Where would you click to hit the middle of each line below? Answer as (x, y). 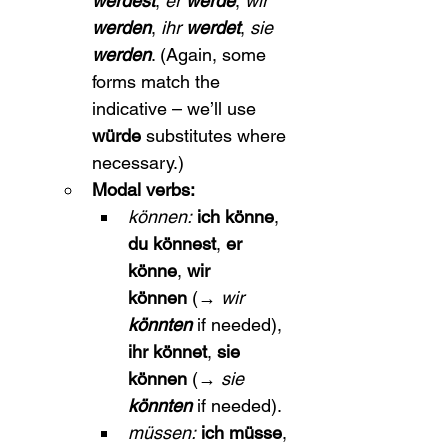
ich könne (235, 216)
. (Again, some (211, 54)
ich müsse (241, 432)
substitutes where (216, 135)
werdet (213, 27)
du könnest (172, 243)
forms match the (158, 81)
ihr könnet (167, 351)
